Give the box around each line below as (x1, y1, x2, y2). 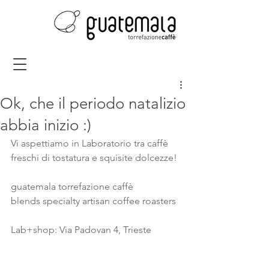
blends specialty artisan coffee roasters (11, 195, 176, 207)
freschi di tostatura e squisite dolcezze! (11, 152, 177, 163)
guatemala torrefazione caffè (11, 181, 133, 192)
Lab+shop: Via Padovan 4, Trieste (11, 224, 151, 235)
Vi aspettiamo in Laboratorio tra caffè (11, 138, 171, 149)
